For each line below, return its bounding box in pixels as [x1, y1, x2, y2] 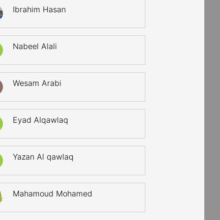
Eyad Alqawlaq [13, 115, 69, 125]
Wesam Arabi [13, 78, 62, 88]
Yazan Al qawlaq [13, 152, 74, 162]
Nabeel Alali [13, 41, 57, 51]
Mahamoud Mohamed [13, 189, 93, 198]
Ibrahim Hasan [13, 4, 66, 14]
